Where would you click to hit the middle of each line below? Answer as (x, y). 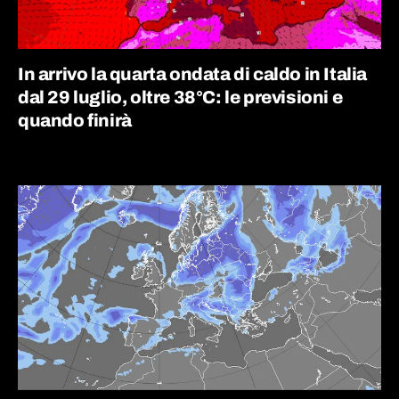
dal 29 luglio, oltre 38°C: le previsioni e (180, 97)
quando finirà (75, 120)
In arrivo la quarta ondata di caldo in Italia (193, 74)
